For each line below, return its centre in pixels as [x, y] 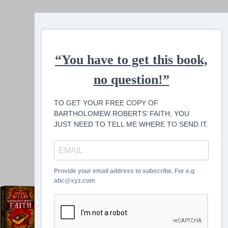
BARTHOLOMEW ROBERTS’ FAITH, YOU [122, 113]
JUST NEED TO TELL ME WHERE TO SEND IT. [131, 124]
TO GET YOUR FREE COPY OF [106, 103]
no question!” [131, 80]
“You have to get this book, [131, 60]
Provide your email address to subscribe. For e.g [124, 171]
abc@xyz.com [75, 181]
